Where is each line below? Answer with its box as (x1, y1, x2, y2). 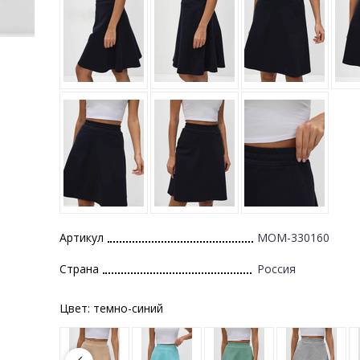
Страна (59, 260, 99, 276)
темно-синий (93, 300, 163, 316)
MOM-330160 (257, 229, 329, 245)
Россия (257, 260, 296, 276)
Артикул (59, 229, 104, 245)
